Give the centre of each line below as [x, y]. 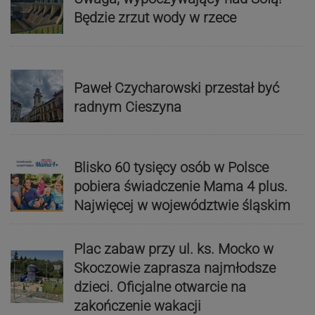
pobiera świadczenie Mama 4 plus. [180, 186]
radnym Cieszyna [127, 107]
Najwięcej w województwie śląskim [182, 205]
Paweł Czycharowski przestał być [176, 88]
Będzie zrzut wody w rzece [155, 18]
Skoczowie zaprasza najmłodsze [174, 268]
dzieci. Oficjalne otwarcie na [160, 287]
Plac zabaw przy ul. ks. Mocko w [173, 249]
